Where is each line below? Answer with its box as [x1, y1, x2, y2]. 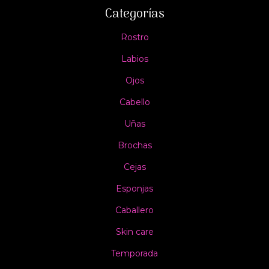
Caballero [115, 205, 154, 216]
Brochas [117, 140, 152, 151]
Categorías [104, 5, 165, 24]
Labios [121, 53, 148, 64]
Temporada [111, 248, 158, 259]
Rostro [120, 32, 149, 43]
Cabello [119, 97, 150, 107]
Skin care [115, 226, 154, 237]
